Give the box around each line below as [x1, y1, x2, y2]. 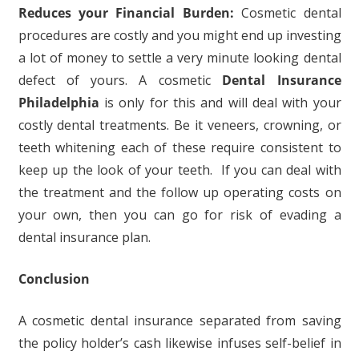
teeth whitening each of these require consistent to [18, 139, 341, 156]
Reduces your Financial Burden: [18, 4, 234, 22]
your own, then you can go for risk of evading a [18, 206, 341, 224]
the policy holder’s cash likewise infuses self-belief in [18, 334, 341, 352]
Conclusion [18, 270, 90, 288]
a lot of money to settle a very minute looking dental [18, 49, 341, 67]
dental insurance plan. [18, 228, 151, 246]
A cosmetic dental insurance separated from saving [18, 312, 341, 329]
